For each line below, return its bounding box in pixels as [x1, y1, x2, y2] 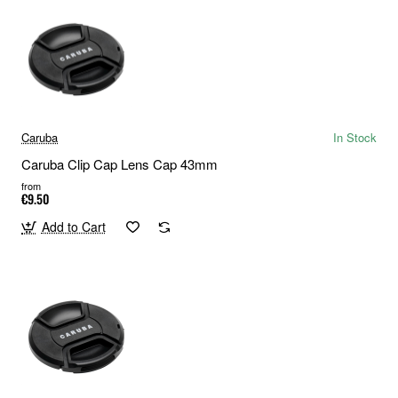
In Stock [333, 129, 377, 147]
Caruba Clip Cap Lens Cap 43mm [21, 155, 218, 174]
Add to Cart [41, 218, 106, 236]
